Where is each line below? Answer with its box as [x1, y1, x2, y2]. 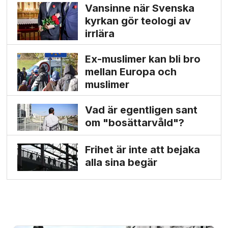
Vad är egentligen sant [84, 103, 197, 116]
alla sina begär [84, 156, 157, 169]
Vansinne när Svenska [84, 2, 194, 15]
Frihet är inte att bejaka [84, 144, 200, 156]
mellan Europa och [84, 65, 177, 78]
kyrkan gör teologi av [84, 15, 191, 27]
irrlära [84, 27, 115, 40]
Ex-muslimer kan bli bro [84, 52, 201, 65]
